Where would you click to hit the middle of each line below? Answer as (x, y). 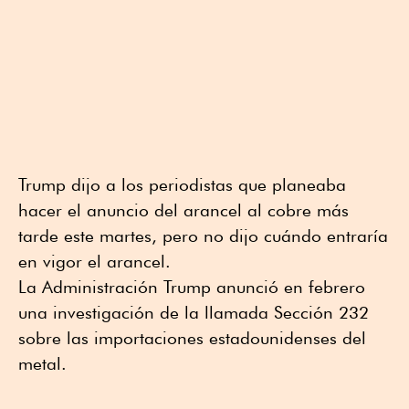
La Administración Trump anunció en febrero (192, 286)
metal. (42, 363)
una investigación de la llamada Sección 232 (194, 312)
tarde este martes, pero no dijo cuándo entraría (203, 235)
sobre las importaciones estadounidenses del (192, 337)
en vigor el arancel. (94, 261)
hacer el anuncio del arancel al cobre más (184, 210)
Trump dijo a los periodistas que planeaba (182, 184)
